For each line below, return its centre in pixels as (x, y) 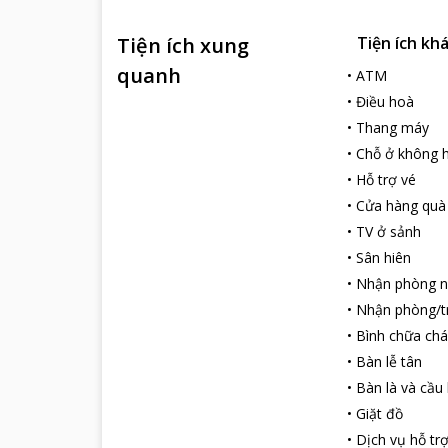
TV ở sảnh (388, 231)
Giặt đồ (379, 413)
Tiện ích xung (183, 45)
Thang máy (392, 127)
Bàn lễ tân (389, 361)
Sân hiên (383, 257)
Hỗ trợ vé (386, 179)
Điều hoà (385, 101)
